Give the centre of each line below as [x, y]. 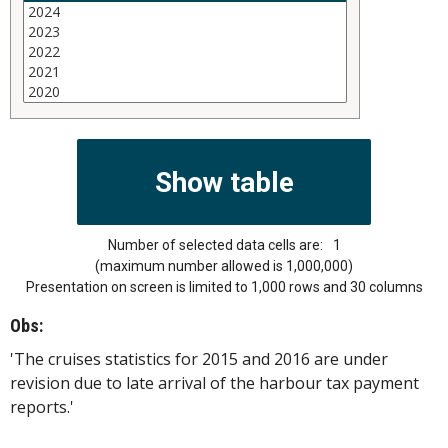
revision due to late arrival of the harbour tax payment [214, 383]
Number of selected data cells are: [215, 245]
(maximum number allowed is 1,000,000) [224, 266]
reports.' [42, 407]
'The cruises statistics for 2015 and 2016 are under [199, 359]
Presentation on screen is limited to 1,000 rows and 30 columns [224, 287]
